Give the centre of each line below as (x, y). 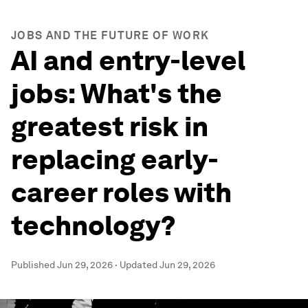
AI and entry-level (128, 60)
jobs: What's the (117, 93)
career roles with (121, 192)
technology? (93, 225)
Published (34, 265)
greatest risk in (110, 126)
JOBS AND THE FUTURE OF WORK (110, 35)
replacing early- (115, 159)
